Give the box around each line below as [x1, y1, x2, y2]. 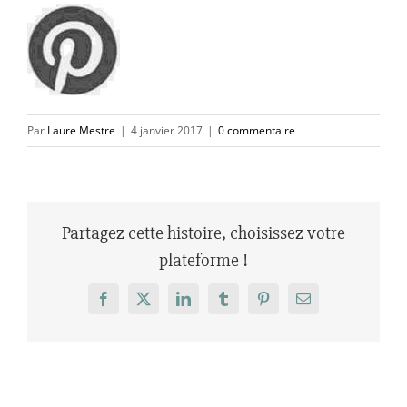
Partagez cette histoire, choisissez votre [62, 222, 345, 245]
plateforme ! [159, 249, 248, 273]
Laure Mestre [47, 123, 115, 139]
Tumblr [222, 297, 264, 313]
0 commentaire [218, 123, 295, 139]
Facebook [102, 297, 159, 313]
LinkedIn [182, 297, 235, 313]
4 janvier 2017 [131, 123, 203, 139]
